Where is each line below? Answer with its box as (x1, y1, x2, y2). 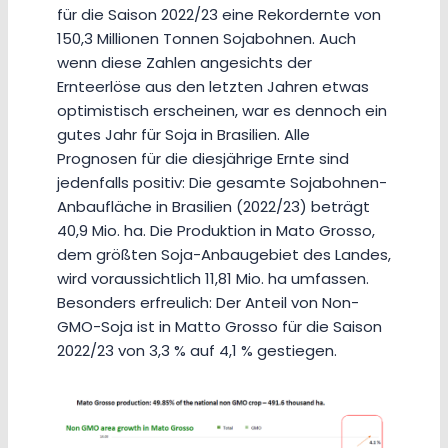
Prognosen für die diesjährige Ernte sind (57, 148, 349, 170)
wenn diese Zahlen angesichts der (57, 52, 312, 74)
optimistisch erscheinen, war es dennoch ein (57, 100, 387, 122)
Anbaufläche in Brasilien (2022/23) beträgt (57, 196, 370, 218)
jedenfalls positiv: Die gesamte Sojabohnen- (57, 172, 387, 194)
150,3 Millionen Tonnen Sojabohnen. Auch (57, 28, 356, 50)
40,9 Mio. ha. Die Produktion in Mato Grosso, (57, 220, 375, 242)
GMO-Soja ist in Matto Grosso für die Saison (57, 316, 382, 338)
